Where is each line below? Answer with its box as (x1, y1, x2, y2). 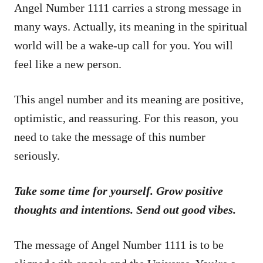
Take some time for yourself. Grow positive (14, 184, 223, 197)
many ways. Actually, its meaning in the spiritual (14, 19, 248, 33)
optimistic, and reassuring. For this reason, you (14, 111, 238, 124)
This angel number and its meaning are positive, (14, 92, 244, 106)
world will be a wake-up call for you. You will (14, 38, 233, 52)
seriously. (14, 149, 60, 162)
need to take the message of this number (14, 130, 205, 143)
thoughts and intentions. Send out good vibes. (14, 203, 236, 216)
